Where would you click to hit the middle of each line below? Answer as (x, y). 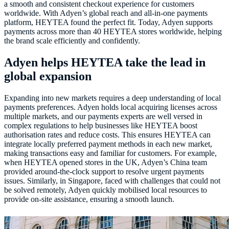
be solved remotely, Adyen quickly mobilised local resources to (106, 190)
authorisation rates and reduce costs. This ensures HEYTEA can (107, 134)
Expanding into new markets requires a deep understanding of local (112, 98)
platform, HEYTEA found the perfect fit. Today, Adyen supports (108, 22)
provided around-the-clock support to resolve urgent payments (104, 171)
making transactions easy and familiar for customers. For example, (110, 153)
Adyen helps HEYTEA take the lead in (105, 62)
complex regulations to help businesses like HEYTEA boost (101, 125)
